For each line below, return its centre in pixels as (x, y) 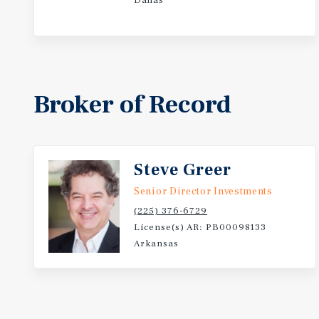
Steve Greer (183, 170)
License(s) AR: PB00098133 (200, 227)
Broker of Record (132, 105)
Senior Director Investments (203, 192)
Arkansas (156, 244)
